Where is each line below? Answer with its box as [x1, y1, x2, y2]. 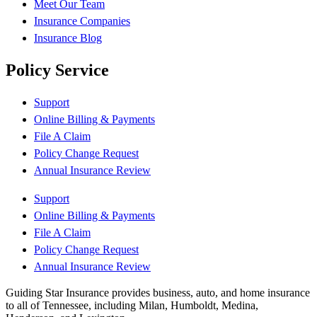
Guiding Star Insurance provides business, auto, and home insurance [6, 286, 310, 299]
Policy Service [6, 61, 109, 80]
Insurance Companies [34, 15, 130, 28]
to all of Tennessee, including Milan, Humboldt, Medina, [6, 299, 258, 311]
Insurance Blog [34, 32, 102, 45]
